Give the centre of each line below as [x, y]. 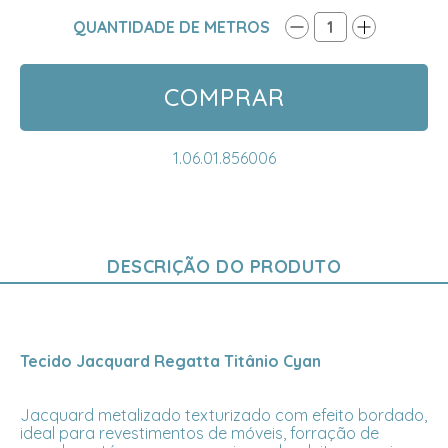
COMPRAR [224, 96]
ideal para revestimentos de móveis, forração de [199, 432]
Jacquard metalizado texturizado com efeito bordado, [223, 414]
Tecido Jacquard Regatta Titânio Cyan [170, 360]
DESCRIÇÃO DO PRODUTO [224, 266]
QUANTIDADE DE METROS [171, 26]
